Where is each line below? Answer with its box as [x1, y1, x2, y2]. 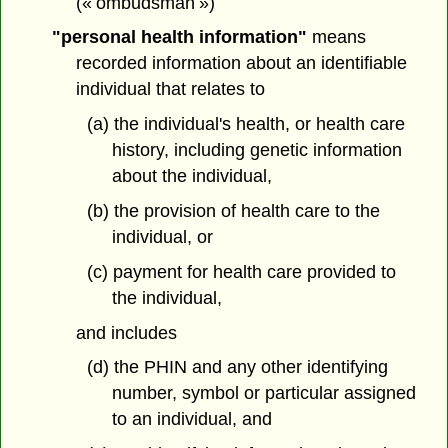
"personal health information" [51, 27, 307, 48]
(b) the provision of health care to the [86, 200, 380, 221]
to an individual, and [111, 409, 272, 430]
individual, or [111, 226, 213, 247]
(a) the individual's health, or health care [86, 114, 405, 135]
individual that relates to [76, 79, 266, 100]
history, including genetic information [111, 140, 402, 161]
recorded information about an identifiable [76, 53, 408, 74]
